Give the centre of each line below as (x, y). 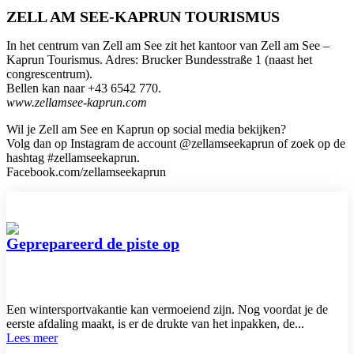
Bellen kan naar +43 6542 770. (84, 88)
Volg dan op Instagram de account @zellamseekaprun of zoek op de (176, 143)
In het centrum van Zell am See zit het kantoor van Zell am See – (168, 45)
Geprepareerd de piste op (93, 243)
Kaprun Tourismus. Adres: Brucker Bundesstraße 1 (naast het (159, 59)
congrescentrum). (51, 73)
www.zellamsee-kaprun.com (77, 102)
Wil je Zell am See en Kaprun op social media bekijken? (146, 129)
